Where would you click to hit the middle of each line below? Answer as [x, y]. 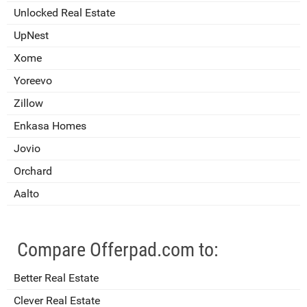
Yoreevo [33, 81]
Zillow [28, 103]
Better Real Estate [56, 278]
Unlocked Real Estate [64, 13]
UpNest [31, 36]
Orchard [33, 171]
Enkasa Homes [50, 126]
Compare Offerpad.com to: [118, 250]
